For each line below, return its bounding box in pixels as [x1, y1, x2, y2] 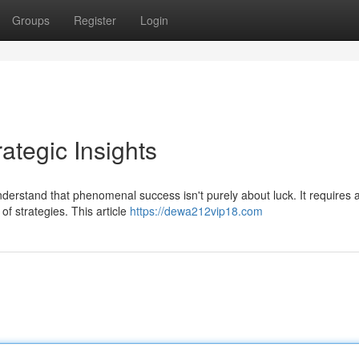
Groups [12, 12, 50, 28]
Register [74, 12, 116, 28]
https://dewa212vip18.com [130, 203, 263, 219]
